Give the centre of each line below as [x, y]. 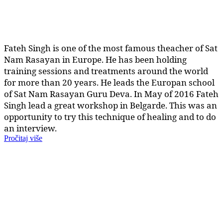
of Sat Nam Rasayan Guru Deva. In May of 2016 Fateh [111, 94]
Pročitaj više [23, 138]
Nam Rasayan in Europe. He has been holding [95, 59]
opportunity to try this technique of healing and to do [110, 116]
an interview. [30, 128]
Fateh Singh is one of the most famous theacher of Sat [111, 48]
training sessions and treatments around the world [106, 71]
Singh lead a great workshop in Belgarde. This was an [111, 105]
